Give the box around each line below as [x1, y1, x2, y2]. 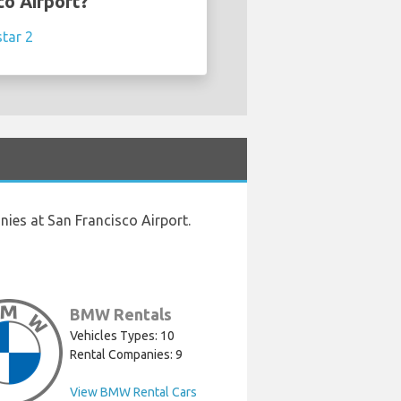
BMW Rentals [69, 305, 172, 324]
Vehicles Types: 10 [69, 328, 175, 344]
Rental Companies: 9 [69, 347, 183, 363]
